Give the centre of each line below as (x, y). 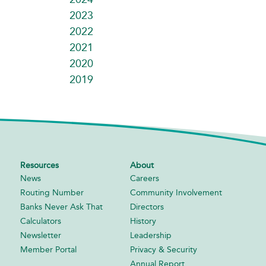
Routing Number (52, 192)
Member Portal (49, 249)
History (143, 221)
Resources (40, 165)
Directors (147, 207)
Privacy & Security (164, 249)
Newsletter (41, 235)
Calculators (41, 221)
